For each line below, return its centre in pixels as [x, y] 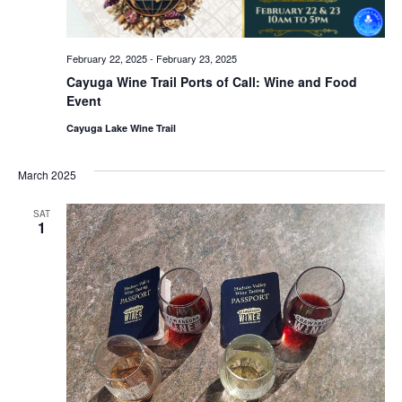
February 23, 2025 [196, 58]
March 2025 [47, 174]
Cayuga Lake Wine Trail [121, 127]
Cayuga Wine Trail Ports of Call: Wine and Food [211, 81]
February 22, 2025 [106, 58]
